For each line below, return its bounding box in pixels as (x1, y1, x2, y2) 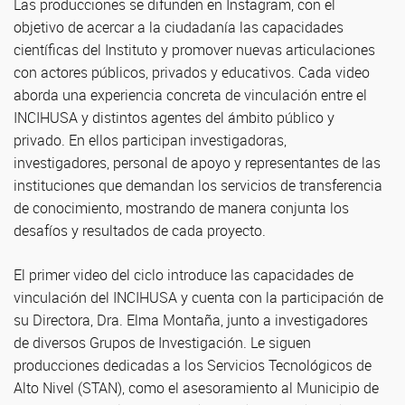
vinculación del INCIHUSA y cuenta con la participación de (14, 287, 383, 308)
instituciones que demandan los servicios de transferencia (14, 175, 382, 196)
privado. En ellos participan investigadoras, (14, 130, 287, 151)
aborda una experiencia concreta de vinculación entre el (14, 85, 367, 106)
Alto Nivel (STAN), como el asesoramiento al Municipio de (14, 378, 379, 399)
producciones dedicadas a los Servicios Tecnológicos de (14, 355, 372, 376)
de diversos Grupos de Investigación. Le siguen (14, 333, 311, 353)
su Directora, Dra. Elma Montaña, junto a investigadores (14, 310, 368, 331)
